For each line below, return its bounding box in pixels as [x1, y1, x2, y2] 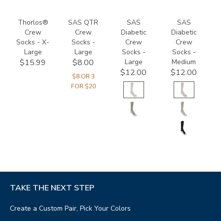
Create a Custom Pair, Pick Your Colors [10, 204, 131, 214]
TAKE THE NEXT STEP [10, 182, 94, 193]
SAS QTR [68, 17, 99, 27]
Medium [172, 57, 196, 67]
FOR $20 [71, 82, 96, 91]
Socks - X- [16, 37, 50, 47]
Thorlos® [17, 17, 48, 27]
